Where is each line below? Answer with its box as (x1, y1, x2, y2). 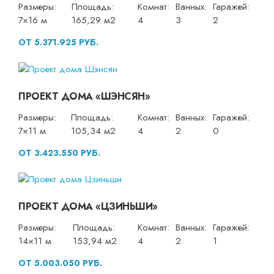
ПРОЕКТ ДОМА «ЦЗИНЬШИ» (18, 199, 158, 214)
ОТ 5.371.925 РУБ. (18, 36, 98, 49)
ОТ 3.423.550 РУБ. (18, 146, 100, 159)
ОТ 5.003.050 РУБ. (18, 257, 102, 270)
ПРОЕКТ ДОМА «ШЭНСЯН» (18, 89, 150, 103)
